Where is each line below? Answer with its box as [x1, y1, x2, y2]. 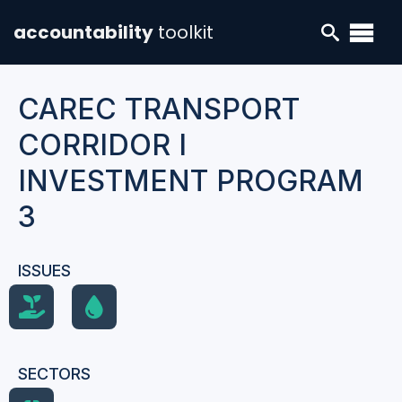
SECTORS [18, 364, 91, 383]
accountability [13, 20, 153, 45]
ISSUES [18, 261, 71, 280]
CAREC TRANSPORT [18, 92, 300, 127]
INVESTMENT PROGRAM [18, 163, 363, 198]
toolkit [158, 20, 214, 45]
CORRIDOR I [18, 127, 187, 162]
